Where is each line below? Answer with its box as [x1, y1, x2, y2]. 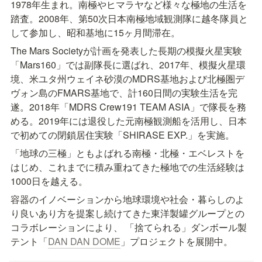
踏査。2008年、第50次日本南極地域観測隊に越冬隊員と [11, 11, 248, 25]
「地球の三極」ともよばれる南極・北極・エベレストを [11, 146, 244, 160]
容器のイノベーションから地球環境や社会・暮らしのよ [11, 192, 244, 206]
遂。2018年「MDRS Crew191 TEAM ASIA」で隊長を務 [11, 99, 246, 113]
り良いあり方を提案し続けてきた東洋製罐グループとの [11, 206, 244, 220]
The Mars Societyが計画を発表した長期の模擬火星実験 [11, 43, 242, 57]
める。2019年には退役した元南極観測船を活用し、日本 [11, 113, 247, 127]
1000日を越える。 [11, 174, 88, 188]
